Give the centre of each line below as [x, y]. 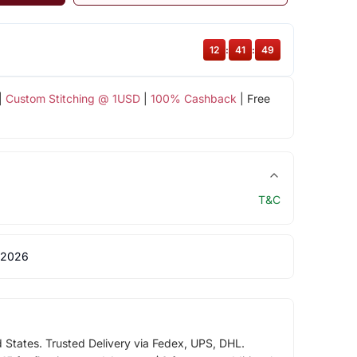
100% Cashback [193, 98]
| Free [253, 98]
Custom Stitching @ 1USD [73, 98]
